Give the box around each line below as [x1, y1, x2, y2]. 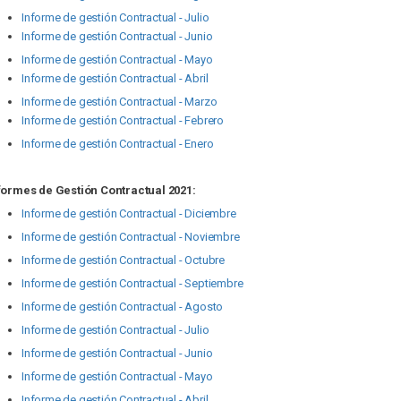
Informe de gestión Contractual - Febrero [21, 114, 224, 127]
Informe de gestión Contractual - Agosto [21, 300, 224, 313]
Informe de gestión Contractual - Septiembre [21, 277, 243, 290]
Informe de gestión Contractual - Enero [21, 137, 214, 150]
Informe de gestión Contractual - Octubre [21, 253, 225, 267]
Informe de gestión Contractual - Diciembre [21, 207, 236, 220]
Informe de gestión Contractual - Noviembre [21, 230, 240, 243]
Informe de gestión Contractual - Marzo [21, 95, 218, 108]
